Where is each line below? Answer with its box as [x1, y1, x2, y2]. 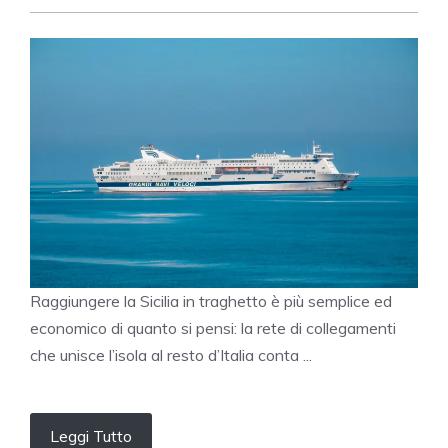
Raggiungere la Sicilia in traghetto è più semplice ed [30, 291, 392, 312]
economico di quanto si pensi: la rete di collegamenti [30, 318, 396, 339]
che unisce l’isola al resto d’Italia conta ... [30, 345, 312, 366]
